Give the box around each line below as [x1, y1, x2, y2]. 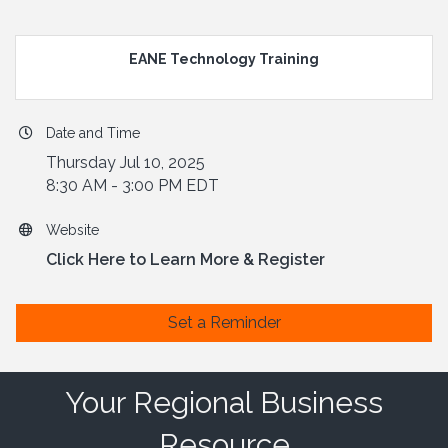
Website [46, 222, 99, 239]
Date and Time [46, 125, 140, 142]
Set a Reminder [167, 313, 281, 333]
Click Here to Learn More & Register [46, 250, 325, 270]
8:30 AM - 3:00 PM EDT [46, 176, 219, 196]
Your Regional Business [65, 385, 383, 421]
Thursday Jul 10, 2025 [46, 153, 205, 173]
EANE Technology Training [129, 51, 319, 68]
